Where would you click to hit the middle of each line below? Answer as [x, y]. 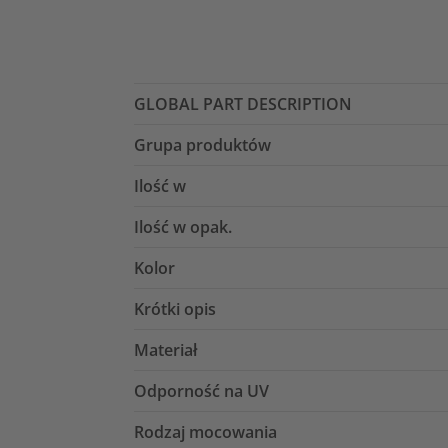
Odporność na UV [201, 390]
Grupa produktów [202, 144]
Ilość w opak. [183, 226]
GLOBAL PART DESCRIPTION [243, 103]
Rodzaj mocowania [205, 431]
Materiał [165, 349]
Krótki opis [175, 308]
